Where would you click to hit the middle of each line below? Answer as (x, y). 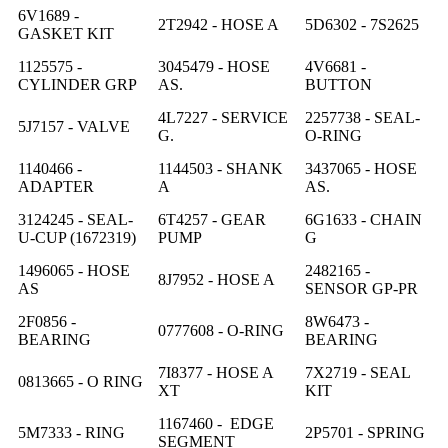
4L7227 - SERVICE (223, 117)
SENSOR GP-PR (361, 288)
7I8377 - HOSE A (215, 372)
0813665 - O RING (80, 381)
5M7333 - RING (71, 432)
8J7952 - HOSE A (216, 279)
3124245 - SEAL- (75, 219)
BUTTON (338, 84)
